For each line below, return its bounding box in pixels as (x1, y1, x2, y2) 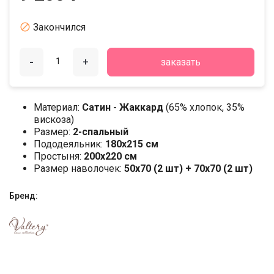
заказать (161, 56, 201, 68)
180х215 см (105, 138, 158, 150)
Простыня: (34, 150, 84, 163)
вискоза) (34, 114, 74, 126)
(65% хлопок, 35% (166, 102, 245, 114)
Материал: (34, 102, 82, 114)
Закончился (33, 21, 86, 34)
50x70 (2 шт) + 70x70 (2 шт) (124, 163, 253, 175)
